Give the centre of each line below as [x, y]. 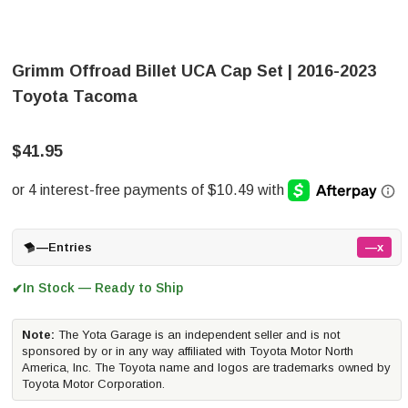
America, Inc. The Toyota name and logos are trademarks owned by [206, 367]
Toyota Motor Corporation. [93, 384]
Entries [70, 247]
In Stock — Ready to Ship [103, 288]
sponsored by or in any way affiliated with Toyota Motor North [188, 351]
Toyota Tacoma [75, 97]
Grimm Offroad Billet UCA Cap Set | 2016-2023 [194, 71]
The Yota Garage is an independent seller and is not [197, 335]
